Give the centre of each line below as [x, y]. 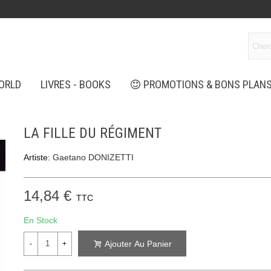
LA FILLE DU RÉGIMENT [92, 133]
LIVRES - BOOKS [75, 85]
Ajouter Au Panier [138, 244]
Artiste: [37, 157]
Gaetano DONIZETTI [93, 157]
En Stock [40, 220]
